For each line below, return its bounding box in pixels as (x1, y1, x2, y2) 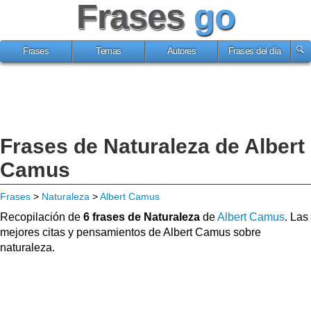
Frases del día (228, 47, 281, 56)
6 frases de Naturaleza (83, 211, 200, 223)
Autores (167, 47, 196, 56)
